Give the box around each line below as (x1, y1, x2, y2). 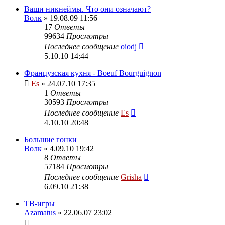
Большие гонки (24, 135, 77, 144)
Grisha (121, 172, 142, 181)
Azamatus (24, 208, 56, 217)
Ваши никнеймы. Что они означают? (24, 4, 151, 13)
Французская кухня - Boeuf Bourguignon (24, 68, 161, 77)
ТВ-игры (24, 199, 55, 208)
